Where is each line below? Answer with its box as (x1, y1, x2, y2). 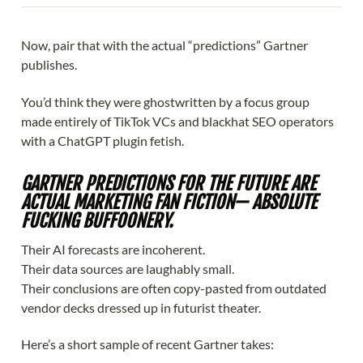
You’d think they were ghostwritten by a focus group (21, 93, 310, 109)
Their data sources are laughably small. (21, 260, 234, 276)
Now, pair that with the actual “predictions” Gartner (21, 37, 308, 53)
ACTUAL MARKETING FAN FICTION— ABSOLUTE (21, 190, 317, 214)
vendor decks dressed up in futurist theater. (21, 299, 261, 315)
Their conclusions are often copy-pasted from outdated (21, 280, 327, 296)
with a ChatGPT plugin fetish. (21, 132, 184, 148)
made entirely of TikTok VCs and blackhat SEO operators (21, 113, 334, 129)
